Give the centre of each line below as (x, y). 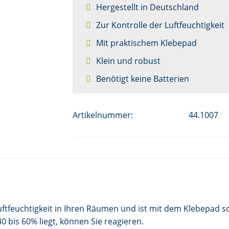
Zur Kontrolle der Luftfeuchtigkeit (160, 25)
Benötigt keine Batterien (142, 78)
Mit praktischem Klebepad (146, 43)
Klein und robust (128, 61)
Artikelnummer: (102, 115)
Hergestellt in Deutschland (147, 7)
